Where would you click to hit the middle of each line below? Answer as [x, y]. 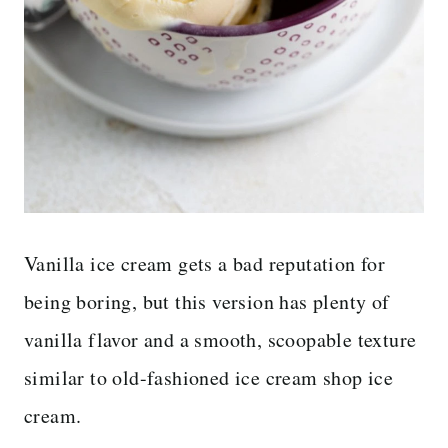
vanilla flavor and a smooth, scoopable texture [220, 339]
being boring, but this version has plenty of [207, 301]
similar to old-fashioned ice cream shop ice [209, 377]
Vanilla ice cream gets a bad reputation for [205, 263]
